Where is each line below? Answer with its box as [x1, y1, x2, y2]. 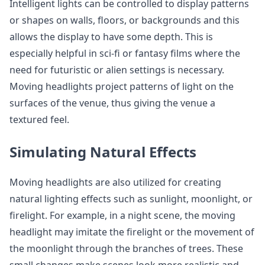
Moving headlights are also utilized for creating [9, 176, 221, 189]
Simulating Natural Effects [9, 142, 196, 161]
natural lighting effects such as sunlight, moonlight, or [9, 192, 253, 205]
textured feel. [9, 113, 69, 126]
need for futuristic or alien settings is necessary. [9, 63, 224, 76]
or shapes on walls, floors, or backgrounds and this [9, 14, 240, 27]
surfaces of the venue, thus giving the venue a [9, 96, 215, 109]
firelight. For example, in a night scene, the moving [9, 209, 235, 222]
